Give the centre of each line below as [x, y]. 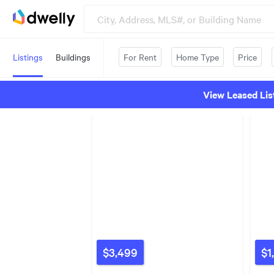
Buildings [73, 57]
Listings [28, 57]
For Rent [140, 57]
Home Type [197, 57]
